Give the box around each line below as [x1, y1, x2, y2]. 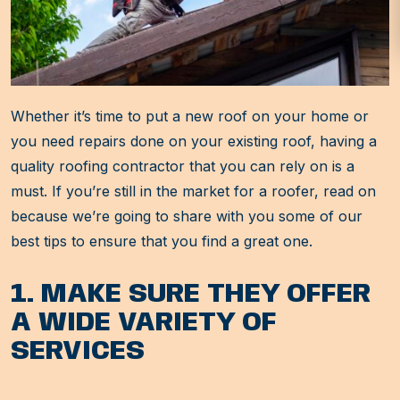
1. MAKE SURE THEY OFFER [11, 280, 371, 309]
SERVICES [11, 337, 145, 366]
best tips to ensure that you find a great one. [11, 232, 312, 251]
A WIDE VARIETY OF [11, 309, 277, 337]
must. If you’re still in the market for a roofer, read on [11, 182, 376, 201]
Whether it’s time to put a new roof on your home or [11, 107, 369, 126]
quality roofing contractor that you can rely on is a [11, 157, 354, 176]
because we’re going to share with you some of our [11, 207, 362, 226]
